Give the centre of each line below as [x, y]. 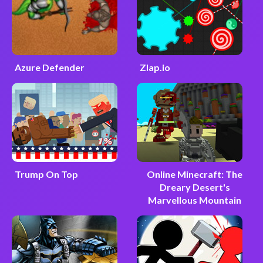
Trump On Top [46, 174]
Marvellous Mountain [195, 200]
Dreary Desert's [195, 187]
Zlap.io [155, 68]
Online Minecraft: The [195, 174]
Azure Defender [49, 68]
